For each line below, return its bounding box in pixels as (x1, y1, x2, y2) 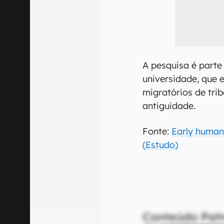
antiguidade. (142, 99, 196, 111)
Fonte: (142, 125, 172, 137)
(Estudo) (142, 138, 178, 150)
